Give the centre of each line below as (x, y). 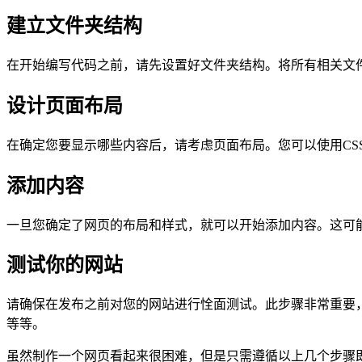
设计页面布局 (65, 105)
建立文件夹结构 (74, 26)
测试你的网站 (65, 265)
